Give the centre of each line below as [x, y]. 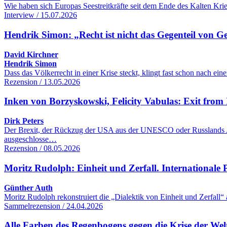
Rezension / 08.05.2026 [42, 148]
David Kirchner [31, 54]
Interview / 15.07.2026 [41, 15]
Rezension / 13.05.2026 [42, 82]
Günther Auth [28, 187]
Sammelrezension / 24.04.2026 [53, 206]
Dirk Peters [24, 121]
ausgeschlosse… [30, 139]
